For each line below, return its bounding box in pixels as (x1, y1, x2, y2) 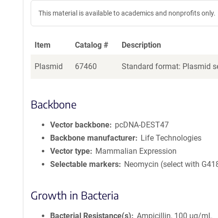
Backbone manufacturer (50, 133, 135, 143)
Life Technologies (141, 133, 202, 143)
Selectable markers (50, 160, 119, 169)
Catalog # (75, 40, 109, 50)
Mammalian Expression (95, 146, 177, 156)
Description (122, 40, 161, 50)
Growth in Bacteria (31, 188, 119, 202)
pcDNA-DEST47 (115, 120, 169, 129)
